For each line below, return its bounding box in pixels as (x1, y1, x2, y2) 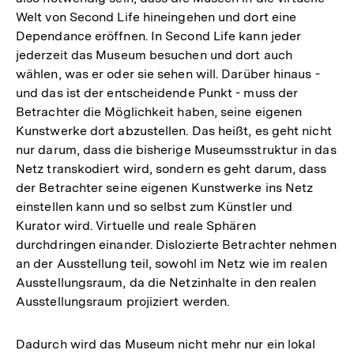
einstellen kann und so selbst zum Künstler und (16, 198, 293, 214)
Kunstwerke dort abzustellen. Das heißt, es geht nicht (16, 122, 332, 138)
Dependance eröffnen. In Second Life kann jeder (16, 28, 302, 43)
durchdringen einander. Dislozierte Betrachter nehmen (16, 236, 337, 252)
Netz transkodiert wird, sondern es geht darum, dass (16, 160, 327, 176)
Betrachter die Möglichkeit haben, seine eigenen (16, 104, 303, 119)
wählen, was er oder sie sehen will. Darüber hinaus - (16, 66, 320, 81)
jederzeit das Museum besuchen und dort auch (16, 47, 292, 62)
